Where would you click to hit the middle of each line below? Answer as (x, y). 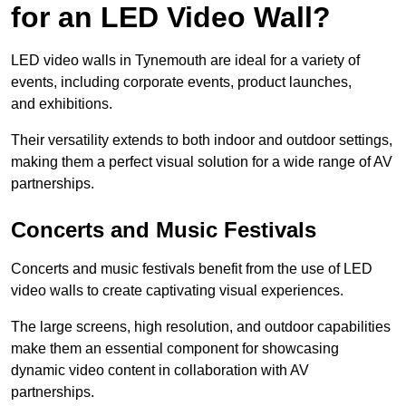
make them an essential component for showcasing (175, 349)
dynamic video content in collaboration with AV (160, 371)
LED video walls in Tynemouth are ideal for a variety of (185, 61)
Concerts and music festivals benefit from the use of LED (192, 269)
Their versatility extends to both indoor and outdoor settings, (202, 140)
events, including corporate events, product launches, (181, 82)
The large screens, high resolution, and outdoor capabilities (201, 327)
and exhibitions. (62, 104)
